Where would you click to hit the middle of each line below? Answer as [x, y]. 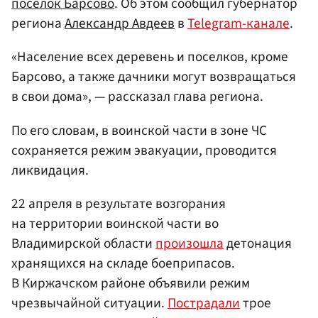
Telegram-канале [238, 24]
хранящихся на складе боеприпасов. [123, 263]
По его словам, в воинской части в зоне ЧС [139, 130]
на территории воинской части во [115, 223]
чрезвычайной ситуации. [89, 303]
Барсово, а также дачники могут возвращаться [154, 77]
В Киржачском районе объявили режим [131, 283]
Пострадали [204, 303]
